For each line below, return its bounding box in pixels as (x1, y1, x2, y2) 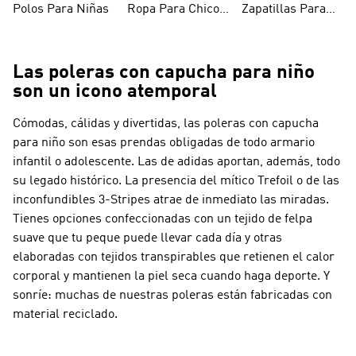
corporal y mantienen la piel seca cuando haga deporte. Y (13, 270, 330, 283)
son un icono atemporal (13, 83, 217, 102)
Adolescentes (127, 22, 202, 35)
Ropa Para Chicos (127, 3, 226, 16)
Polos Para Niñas (13, 3, 109, 16)
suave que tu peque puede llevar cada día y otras (13, 232, 282, 245)
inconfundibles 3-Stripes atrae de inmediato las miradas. (13, 194, 329, 207)
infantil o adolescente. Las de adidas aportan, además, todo (13, 156, 340, 168)
